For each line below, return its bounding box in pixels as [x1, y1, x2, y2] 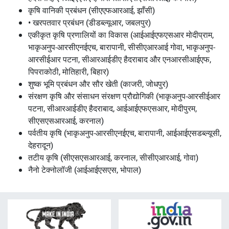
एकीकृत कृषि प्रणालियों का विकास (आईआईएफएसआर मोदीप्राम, [28, 29, 214, 40]
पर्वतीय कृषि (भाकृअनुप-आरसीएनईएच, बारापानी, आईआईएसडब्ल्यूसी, [28, 127, 221, 139]
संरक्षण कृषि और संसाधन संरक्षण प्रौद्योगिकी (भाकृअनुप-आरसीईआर [28, 90, 220, 102]
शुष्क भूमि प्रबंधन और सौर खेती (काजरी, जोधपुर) [28, 78, 168, 89]
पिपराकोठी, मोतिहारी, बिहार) [28, 65, 109, 77]
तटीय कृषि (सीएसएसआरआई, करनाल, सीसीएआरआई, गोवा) [28, 151, 198, 163]
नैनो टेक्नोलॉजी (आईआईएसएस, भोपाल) [28, 164, 141, 175]
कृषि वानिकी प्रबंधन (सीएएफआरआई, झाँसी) [28, 4, 155, 16]
